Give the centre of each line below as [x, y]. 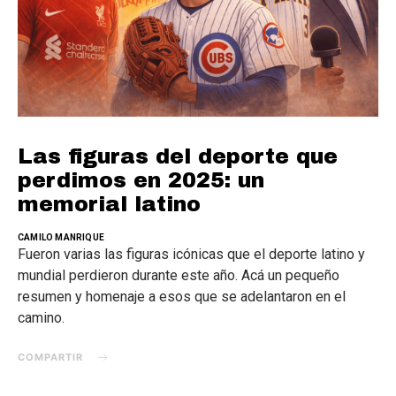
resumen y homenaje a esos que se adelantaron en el [182, 297]
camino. [41, 318]
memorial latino [109, 204]
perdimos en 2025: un [141, 180]
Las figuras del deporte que [178, 156]
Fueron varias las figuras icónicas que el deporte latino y [191, 254]
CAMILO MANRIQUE [61, 237]
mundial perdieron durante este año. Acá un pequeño [179, 275]
